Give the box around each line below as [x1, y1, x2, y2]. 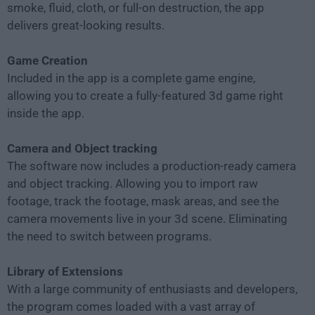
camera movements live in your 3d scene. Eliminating [7, 212, 288, 226]
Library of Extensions [7, 264, 123, 279]
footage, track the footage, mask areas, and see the [7, 194, 279, 209]
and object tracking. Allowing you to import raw [7, 176, 258, 191]
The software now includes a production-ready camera [7, 159, 296, 174]
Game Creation [7, 53, 88, 68]
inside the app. [7, 106, 84, 121]
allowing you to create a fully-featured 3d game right [7, 89, 283, 103]
